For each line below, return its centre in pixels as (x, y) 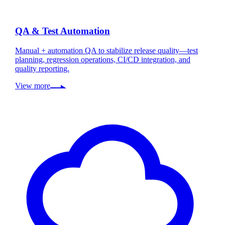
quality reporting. (42, 68)
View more (33, 85)
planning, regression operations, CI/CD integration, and (103, 59)
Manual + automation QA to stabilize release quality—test (106, 50)
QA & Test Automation (63, 31)
